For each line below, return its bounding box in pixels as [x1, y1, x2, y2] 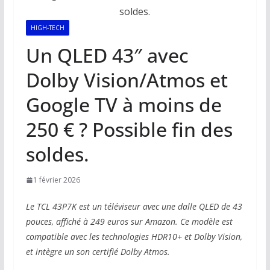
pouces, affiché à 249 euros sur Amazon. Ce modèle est [25, 216, 233, 227]
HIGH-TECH [30, 24, 64, 32]
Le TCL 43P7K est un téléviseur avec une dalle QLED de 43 [25, 201, 242, 212]
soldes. [25, 141, 89, 167]
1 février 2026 [33, 175, 80, 185]
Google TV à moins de [25, 92, 222, 118]
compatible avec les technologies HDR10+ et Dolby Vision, [25, 231, 242, 242]
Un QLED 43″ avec [25, 42, 189, 68]
